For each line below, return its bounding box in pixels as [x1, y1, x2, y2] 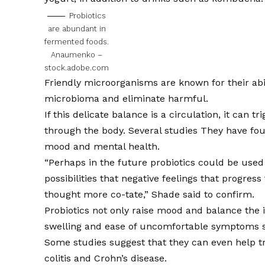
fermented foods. [44, 37, 109, 46]
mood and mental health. [44, 140, 160, 152]
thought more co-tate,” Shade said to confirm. [44, 188, 255, 200]
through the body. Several [44, 124, 165, 136]
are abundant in [47, 24, 106, 33]
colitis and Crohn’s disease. [44, 252, 167, 264]
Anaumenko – [51, 50, 103, 59]
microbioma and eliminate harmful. [44, 92, 209, 104]
